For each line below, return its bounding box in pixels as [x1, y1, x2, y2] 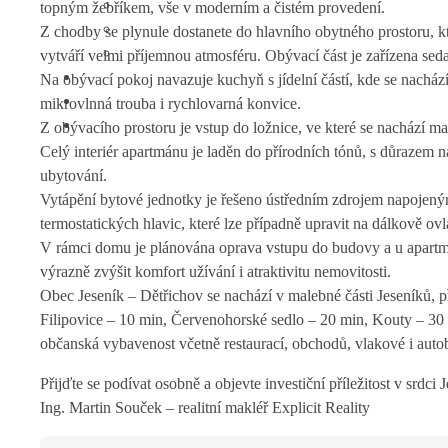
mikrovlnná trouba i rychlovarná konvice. [40, 94, 301, 112]
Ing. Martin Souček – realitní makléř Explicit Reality [40, 398, 370, 416]
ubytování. [40, 166, 107, 184]
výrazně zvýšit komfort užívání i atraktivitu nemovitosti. [40, 262, 391, 280]
